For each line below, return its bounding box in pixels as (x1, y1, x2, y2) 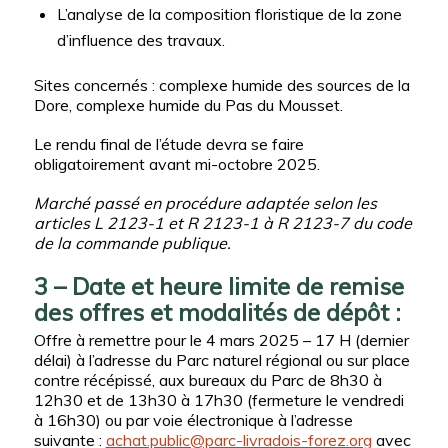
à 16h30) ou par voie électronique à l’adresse (33, 409, 353, 430)
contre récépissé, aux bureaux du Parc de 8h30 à (33, 369, 382, 390)
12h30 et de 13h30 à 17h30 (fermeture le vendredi (33, 389, 404, 410)
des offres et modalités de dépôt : (33, 296, 401, 327)
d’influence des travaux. (56, 29, 225, 50)
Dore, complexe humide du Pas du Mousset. (33, 95, 343, 116)
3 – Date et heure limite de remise (33, 270, 404, 301)
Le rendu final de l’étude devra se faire (33, 134, 304, 155)
